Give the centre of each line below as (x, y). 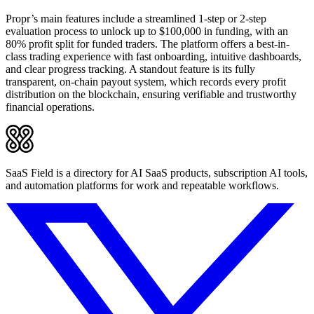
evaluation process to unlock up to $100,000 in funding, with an (147, 32)
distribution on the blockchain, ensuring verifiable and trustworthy (151, 95)
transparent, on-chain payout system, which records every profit (146, 82)
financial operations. (50, 107)
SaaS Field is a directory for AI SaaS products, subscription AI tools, (157, 173)
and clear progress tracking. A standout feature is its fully (130, 69)
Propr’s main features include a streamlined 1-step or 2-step (136, 19)
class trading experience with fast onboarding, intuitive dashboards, (153, 57)
